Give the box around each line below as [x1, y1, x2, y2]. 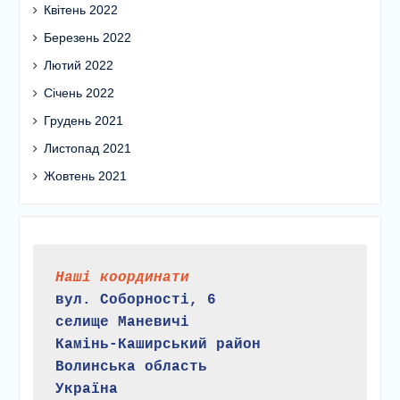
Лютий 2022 [43, 57, 113, 72]
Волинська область [55, 359, 208, 376]
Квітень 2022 [43, 2, 118, 17]
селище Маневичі [55, 314, 190, 331]
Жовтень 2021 [43, 168, 127, 183]
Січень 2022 [43, 85, 114, 100]
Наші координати [55, 270, 190, 287]
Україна [55, 381, 119, 398]
